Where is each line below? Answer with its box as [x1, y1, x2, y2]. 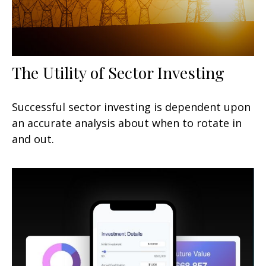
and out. [12, 131, 54, 146]
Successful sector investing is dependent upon [12, 99, 251, 114]
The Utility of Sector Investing [12, 61, 224, 83]
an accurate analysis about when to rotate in [12, 115, 242, 130]
